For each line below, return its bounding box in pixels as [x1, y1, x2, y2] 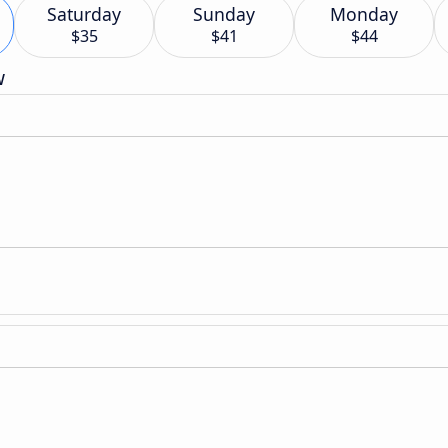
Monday [330, 2, 398, 26]
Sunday [193, 2, 255, 26]
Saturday [47, 2, 121, 26]
